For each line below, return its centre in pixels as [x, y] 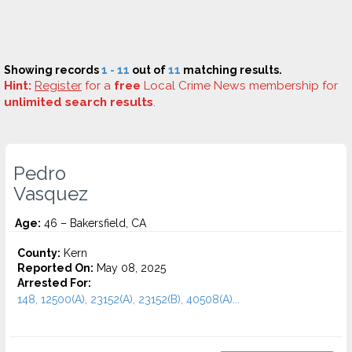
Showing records [53, 70]
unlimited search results [79, 102]
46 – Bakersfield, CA [93, 223]
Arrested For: [54, 283]
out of [149, 70]
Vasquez [51, 194]
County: [39, 253]
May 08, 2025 [130, 268]
